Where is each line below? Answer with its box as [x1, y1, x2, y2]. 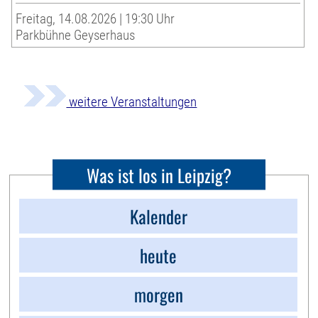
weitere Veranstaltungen [66, 94, 197, 111]
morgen [133, 281, 183, 308]
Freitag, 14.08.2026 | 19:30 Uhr [16, 11, 175, 28]
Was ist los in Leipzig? [87, 161, 231, 188]
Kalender [129, 203, 187, 230]
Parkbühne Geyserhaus [16, 27, 136, 44]
